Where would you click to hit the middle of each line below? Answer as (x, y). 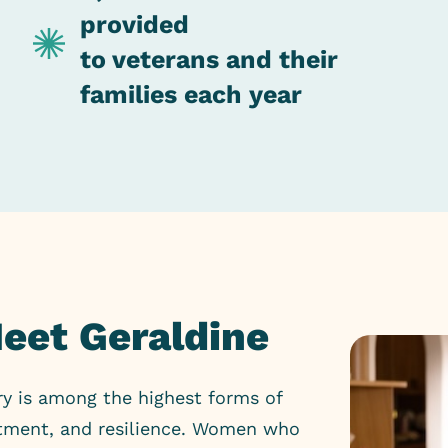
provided (135, 24)
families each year (191, 94)
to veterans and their (209, 59)
